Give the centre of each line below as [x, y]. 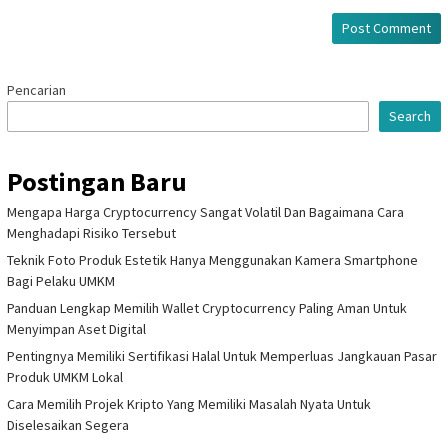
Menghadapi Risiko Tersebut [91, 232]
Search [410, 115]
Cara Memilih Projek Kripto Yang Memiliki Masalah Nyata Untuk [189, 403]
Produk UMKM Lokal [65, 376]
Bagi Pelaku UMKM [61, 280]
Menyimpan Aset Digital [76, 328]
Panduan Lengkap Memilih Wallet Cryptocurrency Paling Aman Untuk [207, 307]
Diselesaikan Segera [68, 424]
